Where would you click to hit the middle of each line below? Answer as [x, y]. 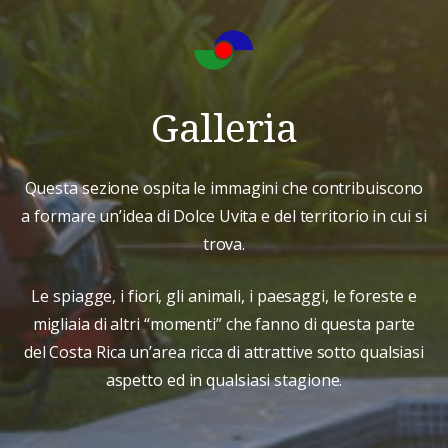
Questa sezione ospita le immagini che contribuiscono [224, 187]
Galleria [224, 126]
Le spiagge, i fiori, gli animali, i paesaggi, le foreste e [224, 295]
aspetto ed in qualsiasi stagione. [224, 379]
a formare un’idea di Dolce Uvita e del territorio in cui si [224, 215]
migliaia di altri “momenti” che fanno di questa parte [224, 323]
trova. [224, 243]
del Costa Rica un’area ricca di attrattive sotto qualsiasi [224, 351]
